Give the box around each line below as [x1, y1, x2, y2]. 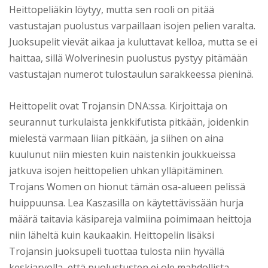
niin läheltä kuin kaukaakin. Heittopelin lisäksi [9, 228, 214, 242]
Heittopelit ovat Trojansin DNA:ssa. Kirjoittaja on [9, 99, 227, 112]
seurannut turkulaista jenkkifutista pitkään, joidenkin [9, 115, 249, 129]
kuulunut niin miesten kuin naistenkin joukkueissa [9, 147, 236, 161]
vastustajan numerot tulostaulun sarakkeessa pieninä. [9, 67, 254, 81]
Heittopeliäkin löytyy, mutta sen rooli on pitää [9, 2, 214, 16]
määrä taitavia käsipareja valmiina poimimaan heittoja [9, 212, 251, 226]
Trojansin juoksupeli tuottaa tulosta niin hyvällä [9, 244, 224, 258]
